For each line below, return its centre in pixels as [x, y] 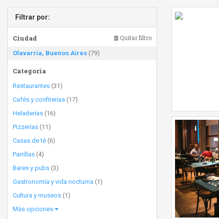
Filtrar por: [33, 17]
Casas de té [29, 141]
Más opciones [34, 209]
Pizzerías [25, 127]
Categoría [29, 71]
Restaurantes [31, 86]
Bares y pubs [31, 168]
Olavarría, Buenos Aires [50, 53]
